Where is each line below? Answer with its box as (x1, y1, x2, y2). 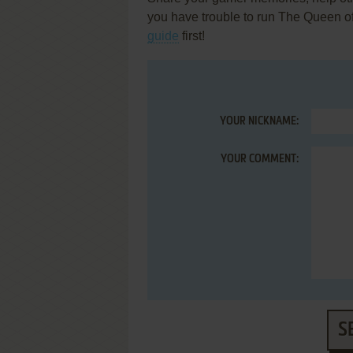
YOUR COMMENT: (221, 154, 299, 165)
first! (179, 29, 205, 43)
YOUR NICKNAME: (220, 116, 299, 127)
